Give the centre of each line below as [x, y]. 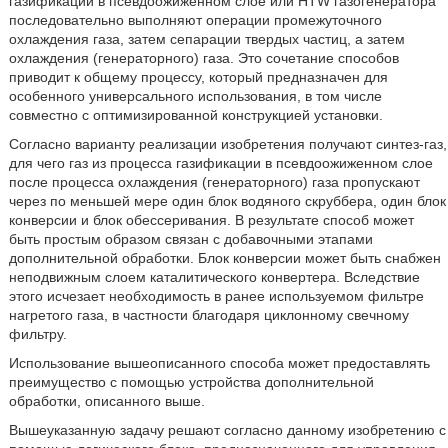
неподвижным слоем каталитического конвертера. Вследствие [214, 277]
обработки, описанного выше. [106, 401]
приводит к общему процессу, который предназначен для [198, 77]
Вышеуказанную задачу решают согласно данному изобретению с [227, 430]
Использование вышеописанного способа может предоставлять [219, 363]
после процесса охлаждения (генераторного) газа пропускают [214, 182]
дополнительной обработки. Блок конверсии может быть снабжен [224, 258]
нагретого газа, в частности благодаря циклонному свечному [208, 315]
